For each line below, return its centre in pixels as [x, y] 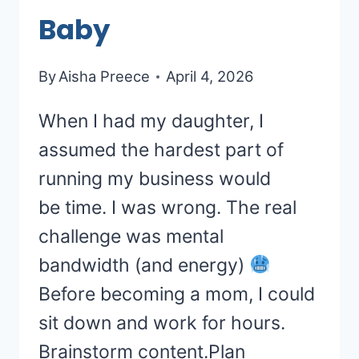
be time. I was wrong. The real [167, 208]
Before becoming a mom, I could [177, 294]
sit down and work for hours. [162, 323]
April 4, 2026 [210, 77]
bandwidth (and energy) [144, 266]
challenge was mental [131, 237]
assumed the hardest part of [161, 150]
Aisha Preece [105, 77]
